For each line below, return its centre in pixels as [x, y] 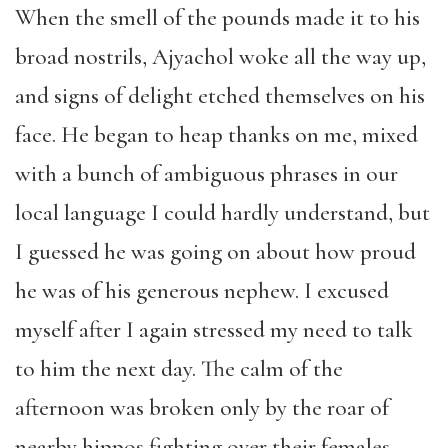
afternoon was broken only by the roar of [202, 408]
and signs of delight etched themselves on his [220, 96]
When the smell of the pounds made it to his [217, 18]
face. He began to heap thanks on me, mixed [216, 135]
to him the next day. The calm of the [179, 369]
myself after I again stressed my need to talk [214, 330]
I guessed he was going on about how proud [215, 252]
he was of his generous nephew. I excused [202, 291]
